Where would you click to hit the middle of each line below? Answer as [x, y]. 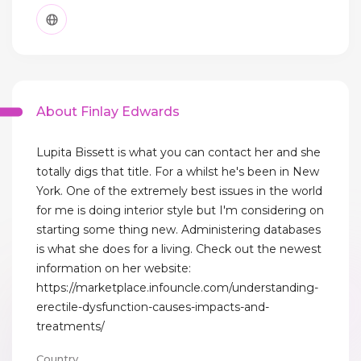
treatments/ [71, 327]
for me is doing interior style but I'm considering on [180, 211]
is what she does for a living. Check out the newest [179, 249]
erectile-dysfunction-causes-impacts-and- [153, 307]
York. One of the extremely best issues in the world [179, 191]
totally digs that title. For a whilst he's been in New [178, 172]
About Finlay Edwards [108, 112]
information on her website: [114, 269]
